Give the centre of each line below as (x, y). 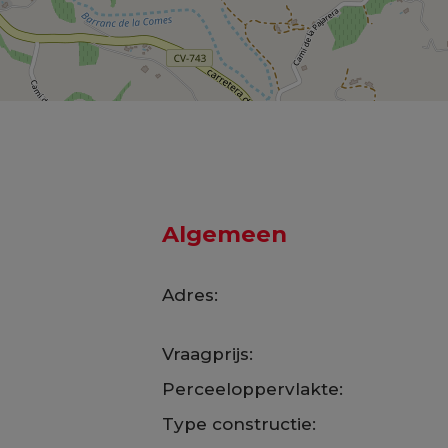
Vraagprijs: (207, 354)
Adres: (189, 294)
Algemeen (224, 234)
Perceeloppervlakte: (252, 388)
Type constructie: (238, 423)
